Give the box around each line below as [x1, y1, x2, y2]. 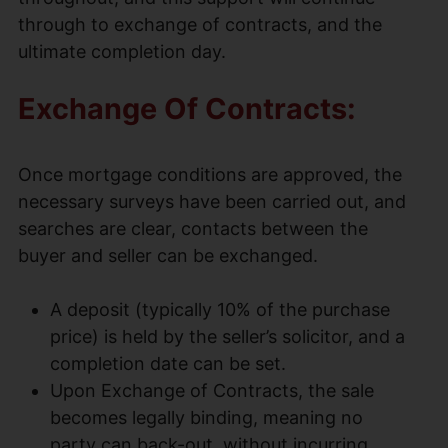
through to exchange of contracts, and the [18, 13, 382, 35]
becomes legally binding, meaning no [50, 406, 363, 428]
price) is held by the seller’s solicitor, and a [50, 325, 405, 347]
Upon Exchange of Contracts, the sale [50, 379, 374, 401]
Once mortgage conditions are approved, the [18, 163, 402, 185]
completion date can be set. [50, 352, 286, 374]
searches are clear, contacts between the [18, 217, 368, 239]
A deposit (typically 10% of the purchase [50, 298, 390, 320]
